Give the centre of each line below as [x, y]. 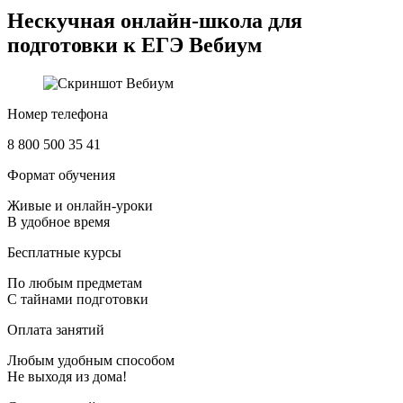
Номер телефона [58, 113]
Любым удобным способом [91, 360]
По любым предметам [75, 282]
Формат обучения [61, 175]
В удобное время [58, 221]
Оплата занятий [56, 329]
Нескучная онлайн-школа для [155, 20]
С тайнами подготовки [78, 299]
